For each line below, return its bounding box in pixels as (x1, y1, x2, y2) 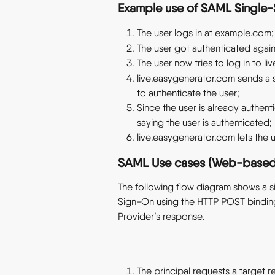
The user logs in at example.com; (137, 27, 274, 39)
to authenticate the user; (137, 87, 239, 99)
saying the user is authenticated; (137, 116, 272, 128)
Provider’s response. (118, 211, 205, 223)
